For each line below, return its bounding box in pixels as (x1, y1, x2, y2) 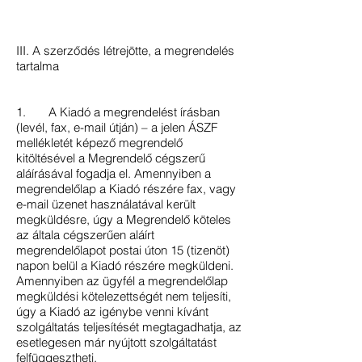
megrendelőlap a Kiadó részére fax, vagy (16, 181, 236, 196)
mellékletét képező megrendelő (16, 135, 183, 150)
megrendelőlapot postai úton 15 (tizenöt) (16, 242, 229, 258)
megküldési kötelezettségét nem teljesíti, (16, 288, 231, 304)
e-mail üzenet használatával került (16, 196, 196, 212)
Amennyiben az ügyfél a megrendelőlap (16, 273, 228, 288)
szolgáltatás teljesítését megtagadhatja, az (16, 319, 242, 335)
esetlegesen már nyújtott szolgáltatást (16, 335, 217, 350)
